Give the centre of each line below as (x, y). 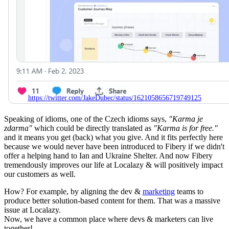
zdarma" (19, 128)
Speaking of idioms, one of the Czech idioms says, (86, 119)
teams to (189, 191)
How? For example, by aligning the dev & (73, 191)
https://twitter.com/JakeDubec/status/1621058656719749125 (114, 98)
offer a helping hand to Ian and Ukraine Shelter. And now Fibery (108, 155)
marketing (159, 191)
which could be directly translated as (94, 128)
